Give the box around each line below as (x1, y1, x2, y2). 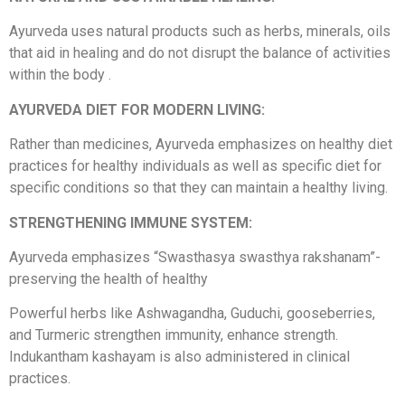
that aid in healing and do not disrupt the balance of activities (9, 44, 391, 62)
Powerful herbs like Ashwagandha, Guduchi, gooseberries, (9, 305, 375, 323)
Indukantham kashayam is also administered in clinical (9, 348, 350, 366)
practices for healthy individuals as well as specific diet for (9, 157, 381, 175)
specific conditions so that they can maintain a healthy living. (9, 179, 388, 197)
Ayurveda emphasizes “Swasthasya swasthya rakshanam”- (9, 248, 381, 266)
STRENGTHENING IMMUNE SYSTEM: (9, 213, 252, 231)
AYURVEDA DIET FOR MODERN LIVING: (9, 100, 265, 118)
